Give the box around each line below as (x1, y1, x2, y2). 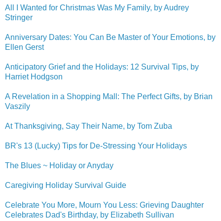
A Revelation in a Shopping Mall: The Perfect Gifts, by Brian (5, 92, 213, 101)
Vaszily (5, 102, 30, 110)
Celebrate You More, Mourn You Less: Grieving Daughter (5, 200, 204, 209)
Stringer (5, 13, 33, 22)
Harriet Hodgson (5, 72, 63, 81)
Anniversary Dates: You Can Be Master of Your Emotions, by (5, 33, 216, 41)
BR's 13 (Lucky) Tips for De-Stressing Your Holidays (5, 141, 187, 150)
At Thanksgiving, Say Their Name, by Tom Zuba (5, 121, 172, 130)
